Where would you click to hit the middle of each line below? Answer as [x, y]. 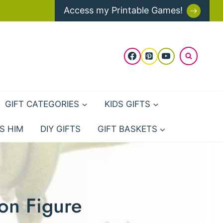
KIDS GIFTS [128, 104]
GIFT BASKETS [127, 129]
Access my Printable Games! [123, 10]
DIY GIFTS [60, 129]
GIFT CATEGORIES [42, 104]
